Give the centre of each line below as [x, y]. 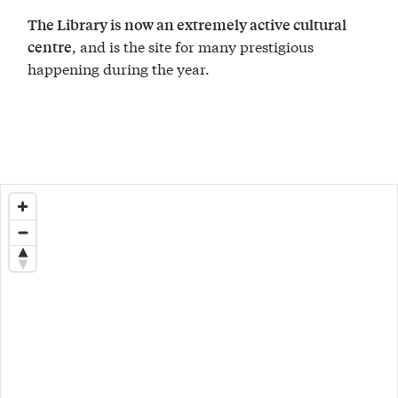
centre [50, 47]
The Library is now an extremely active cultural [187, 25]
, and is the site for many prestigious [193, 46]
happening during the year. [119, 68]
